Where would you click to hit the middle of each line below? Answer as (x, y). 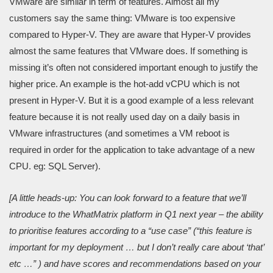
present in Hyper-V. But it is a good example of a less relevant (131, 100)
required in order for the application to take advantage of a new (132, 149)
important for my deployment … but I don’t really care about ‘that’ (136, 247)
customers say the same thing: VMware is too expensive (122, 18)
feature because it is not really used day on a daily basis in (124, 116)
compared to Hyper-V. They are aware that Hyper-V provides (130, 34)
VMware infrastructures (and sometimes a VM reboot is (119, 133)
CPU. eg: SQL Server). (55, 166)
